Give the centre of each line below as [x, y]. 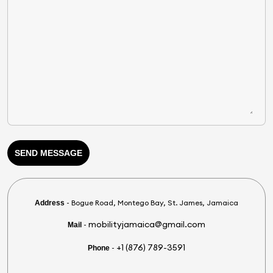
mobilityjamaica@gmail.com [147, 224]
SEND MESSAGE [61, 153]
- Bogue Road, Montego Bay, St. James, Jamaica [151, 203]
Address [50, 203]
